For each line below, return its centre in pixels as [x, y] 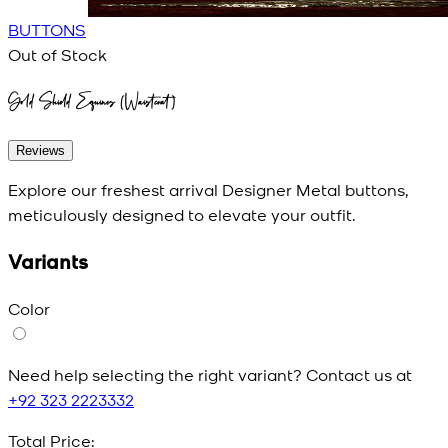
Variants [48, 261]
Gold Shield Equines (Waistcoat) [92, 101]
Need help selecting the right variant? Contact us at [210, 373]
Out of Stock [57, 53]
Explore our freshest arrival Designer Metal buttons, [208, 189]
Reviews [40, 151]
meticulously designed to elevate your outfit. [182, 214]
